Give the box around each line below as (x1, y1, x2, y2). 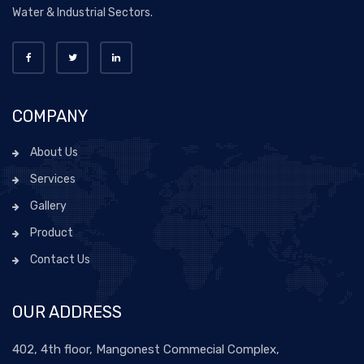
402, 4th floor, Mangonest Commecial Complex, (12, 341, 279, 357)
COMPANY (12, 106, 88, 126)
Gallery (30, 198, 67, 213)
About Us (30, 145, 78, 159)
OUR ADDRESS (12, 301, 122, 322)
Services (30, 171, 76, 186)
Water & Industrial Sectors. (12, 5, 153, 19)
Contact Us (30, 252, 90, 266)
